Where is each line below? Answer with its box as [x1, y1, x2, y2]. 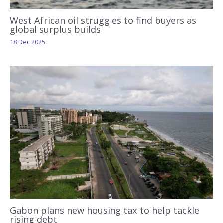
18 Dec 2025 [10, 37, 45, 46]
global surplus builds [10, 23, 101, 36]
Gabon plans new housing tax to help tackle [10, 204, 199, 217]
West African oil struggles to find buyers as [10, 14, 196, 27]
